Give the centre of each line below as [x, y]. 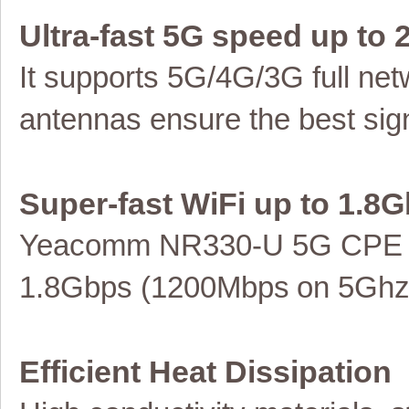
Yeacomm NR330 [136, 246]
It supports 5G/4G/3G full [189, 78]
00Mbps [236, 288]
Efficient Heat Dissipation [205, 372]
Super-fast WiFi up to [178, 204]
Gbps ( [105, 288]
